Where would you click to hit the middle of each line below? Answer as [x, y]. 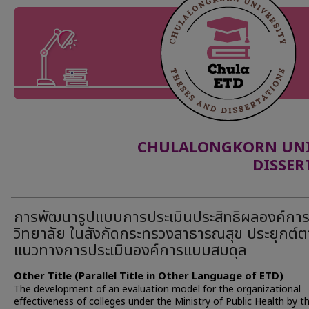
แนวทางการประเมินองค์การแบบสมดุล [130, 251]
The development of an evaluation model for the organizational [157, 289]
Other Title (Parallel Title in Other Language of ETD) [149, 276]
